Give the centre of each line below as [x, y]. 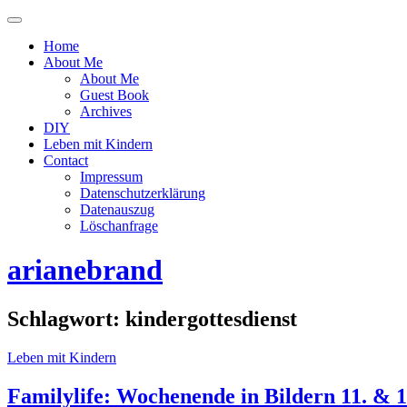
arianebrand [85, 270]
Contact [66, 160]
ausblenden [44, 67]
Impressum [111, 177]
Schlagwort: [66, 318]
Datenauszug [117, 209]
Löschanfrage [119, 226]
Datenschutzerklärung [143, 193]
